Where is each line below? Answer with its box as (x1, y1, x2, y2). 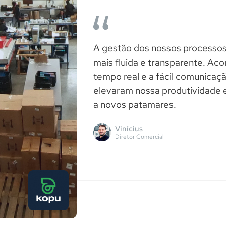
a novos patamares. (93, 98, 176, 111)
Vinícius (115, 124, 143, 134)
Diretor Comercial (115, 133, 164, 141)
